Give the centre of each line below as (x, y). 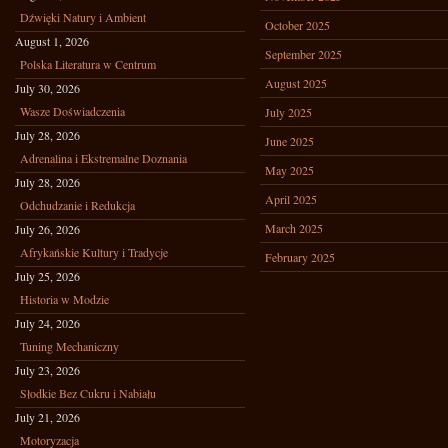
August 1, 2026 (52, 41)
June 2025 (289, 141)
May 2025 (289, 170)
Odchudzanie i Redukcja (77, 205)
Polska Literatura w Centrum (88, 64)
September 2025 (303, 54)
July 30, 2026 (47, 88)
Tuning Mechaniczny (69, 346)
